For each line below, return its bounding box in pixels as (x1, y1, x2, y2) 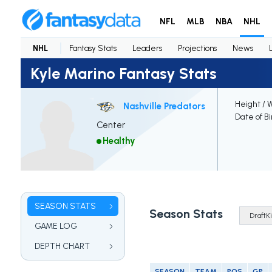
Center (96, 120, 125, 131)
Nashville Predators (123, 100, 205, 112)
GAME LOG (34, 221, 77, 232)
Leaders (132, 43, 162, 53)
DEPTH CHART (34, 241, 90, 252)
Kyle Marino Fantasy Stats (30, 64, 217, 83)
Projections (177, 43, 217, 53)
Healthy (102, 135, 135, 147)
